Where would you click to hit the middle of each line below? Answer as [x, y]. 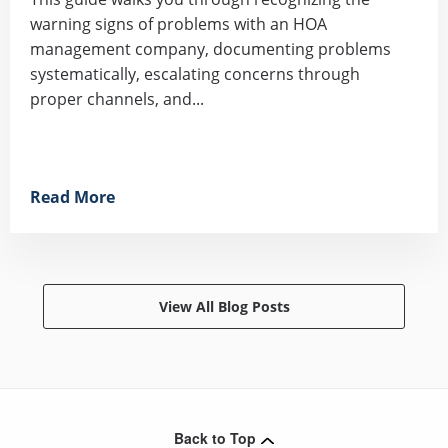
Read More [72, 197]
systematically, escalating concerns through [195, 74]
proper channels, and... [117, 99]
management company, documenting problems [210, 49]
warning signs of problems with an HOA [178, 24]
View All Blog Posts [224, 307]
